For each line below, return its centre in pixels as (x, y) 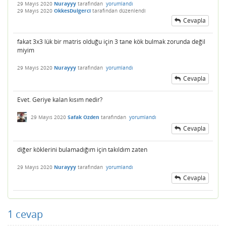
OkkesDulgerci (72, 10)
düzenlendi (132, 10)
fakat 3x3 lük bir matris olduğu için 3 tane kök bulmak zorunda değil (111, 41)
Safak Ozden (83, 117)
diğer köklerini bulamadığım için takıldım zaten (82, 149)
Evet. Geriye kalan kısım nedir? (60, 99)
